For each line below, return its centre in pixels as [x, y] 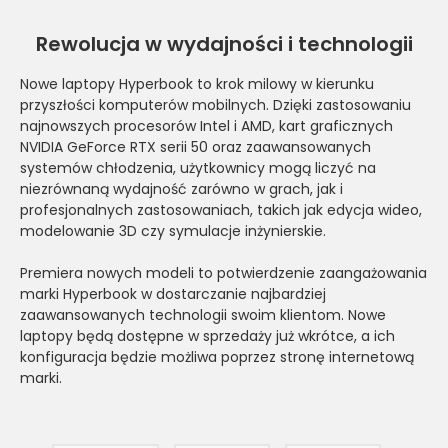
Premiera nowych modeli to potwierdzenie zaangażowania [223, 272]
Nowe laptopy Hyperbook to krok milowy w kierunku [197, 83]
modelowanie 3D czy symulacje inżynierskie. [173, 230]
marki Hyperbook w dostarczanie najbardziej [173, 293]
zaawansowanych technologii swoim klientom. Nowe [203, 314]
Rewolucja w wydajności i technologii [224, 43]
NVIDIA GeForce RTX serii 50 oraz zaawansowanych [195, 146]
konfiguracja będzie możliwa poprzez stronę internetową [217, 356]
